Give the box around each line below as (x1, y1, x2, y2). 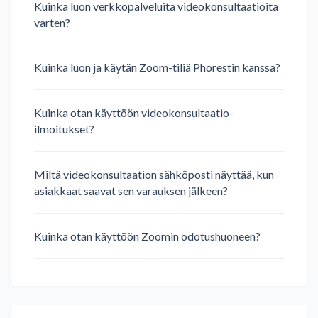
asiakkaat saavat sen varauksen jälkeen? (34, 184, 228, 198)
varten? (34, 15, 70, 29)
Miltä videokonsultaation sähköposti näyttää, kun (34, 168, 274, 182)
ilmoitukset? (34, 122, 94, 136)
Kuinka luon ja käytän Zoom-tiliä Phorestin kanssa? (34, 60, 280, 75)
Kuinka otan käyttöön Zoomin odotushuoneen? (34, 229, 261, 243)
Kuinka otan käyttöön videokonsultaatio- (34, 106, 234, 120)
